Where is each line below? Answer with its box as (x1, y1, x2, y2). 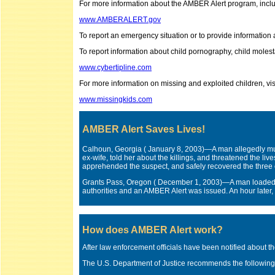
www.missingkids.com (79, 95, 152, 104)
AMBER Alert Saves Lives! (82, 124, 205, 134)
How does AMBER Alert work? (82, 225, 223, 235)
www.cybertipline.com (79, 63, 152, 72)
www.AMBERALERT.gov (79, 15, 161, 24)
